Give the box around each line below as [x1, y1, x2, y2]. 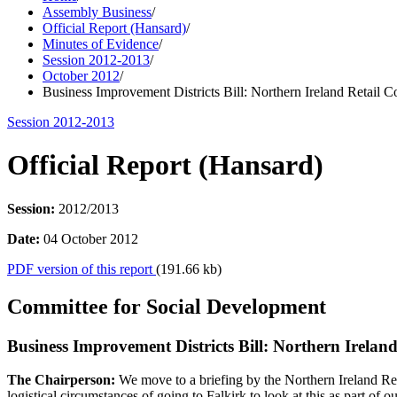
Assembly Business [43, 4, 152, 19]
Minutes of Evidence [43, 36, 159, 51]
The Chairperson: [7, 372, 119, 388]
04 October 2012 [40, 230, 138, 246]
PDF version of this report [7, 261, 156, 276]
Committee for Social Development [7, 294, 326, 318]
